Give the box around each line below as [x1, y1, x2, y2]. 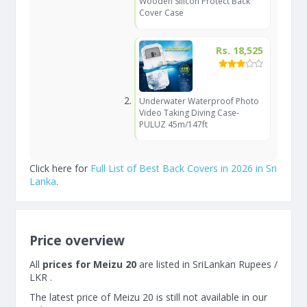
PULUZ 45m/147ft [138, 119, 208, 130]
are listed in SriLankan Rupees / [136, 258, 278, 271]
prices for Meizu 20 [42, 258, 136, 271]
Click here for [29, 162, 90, 175]
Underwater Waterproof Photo [138, 95, 259, 107]
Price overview [29, 232, 125, 249]
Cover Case [138, 7, 184, 19]
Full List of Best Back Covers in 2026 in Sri [90, 162, 277, 175]
